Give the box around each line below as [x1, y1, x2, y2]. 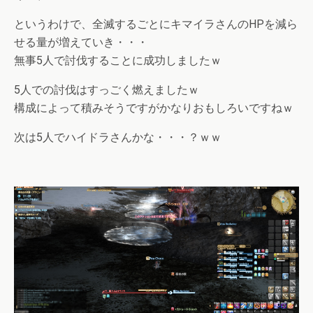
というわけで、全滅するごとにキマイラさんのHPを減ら [14, 17, 298, 31]
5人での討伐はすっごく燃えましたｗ [14, 82, 199, 96]
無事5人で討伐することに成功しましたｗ [14, 53, 221, 67]
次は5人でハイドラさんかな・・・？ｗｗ [14, 130, 221, 144]
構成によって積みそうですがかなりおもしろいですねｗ [14, 101, 293, 115]
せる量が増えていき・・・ [14, 35, 148, 49]
